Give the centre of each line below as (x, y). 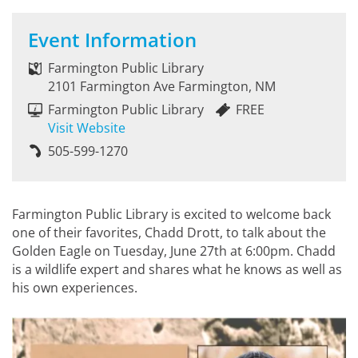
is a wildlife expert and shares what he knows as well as (177, 269)
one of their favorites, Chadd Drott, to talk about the (169, 233)
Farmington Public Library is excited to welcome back (171, 214)
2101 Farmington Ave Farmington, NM (162, 86)
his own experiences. (75, 288)
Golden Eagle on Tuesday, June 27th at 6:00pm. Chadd (174, 251)
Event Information (112, 40)
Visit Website (87, 128)
